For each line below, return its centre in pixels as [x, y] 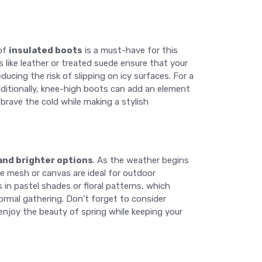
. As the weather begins [141, 160]
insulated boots [46, 50]
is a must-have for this [130, 50]
